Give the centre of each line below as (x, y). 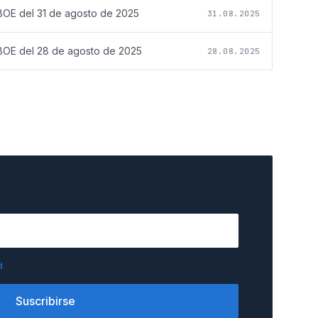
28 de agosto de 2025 (89, 50)
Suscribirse (45, 301)
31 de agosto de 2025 (88, 13)
